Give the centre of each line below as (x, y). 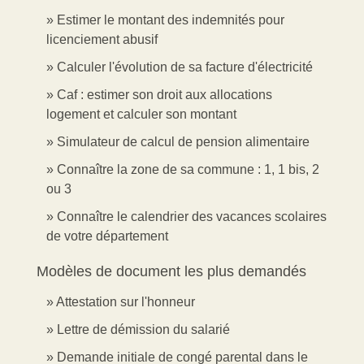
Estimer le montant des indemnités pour (171, 19)
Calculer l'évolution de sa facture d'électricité (185, 67)
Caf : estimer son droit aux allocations (165, 94)
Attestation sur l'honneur (126, 301)
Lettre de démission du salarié (143, 329)
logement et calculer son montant (141, 114)
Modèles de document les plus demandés (171, 271)
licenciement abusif (102, 39)
